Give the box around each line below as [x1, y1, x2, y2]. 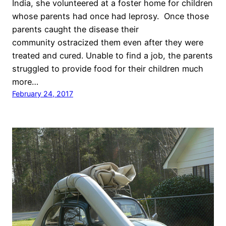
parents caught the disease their [12, 24, 139, 34]
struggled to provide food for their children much [12, 63, 203, 74]
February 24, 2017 [12, 89, 73, 98]
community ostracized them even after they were [12, 37, 203, 47]
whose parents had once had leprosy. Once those [12, 11, 209, 21]
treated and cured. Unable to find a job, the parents [12, 50, 213, 61]
